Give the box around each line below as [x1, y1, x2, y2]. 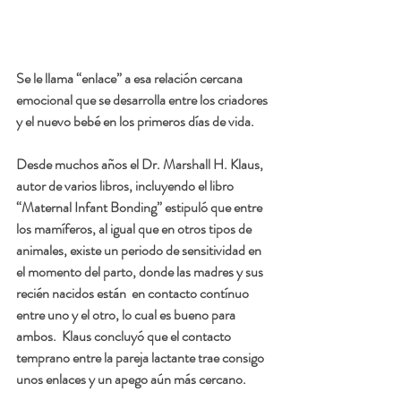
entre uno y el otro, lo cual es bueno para [16, 304, 238, 326]
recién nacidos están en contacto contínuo [16, 283, 252, 304]
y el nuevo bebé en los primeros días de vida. [16, 111, 254, 132]
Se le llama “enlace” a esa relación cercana [16, 68, 245, 90]
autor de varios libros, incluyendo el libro [16, 175, 236, 197]
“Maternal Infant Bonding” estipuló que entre [16, 197, 265, 218]
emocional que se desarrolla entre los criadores [16, 90, 270, 111]
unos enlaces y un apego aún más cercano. [16, 369, 246, 390]
